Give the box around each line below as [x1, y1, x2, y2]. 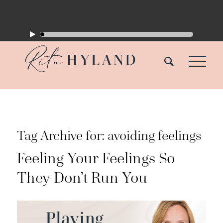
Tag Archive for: [16, 127, 108, 144]
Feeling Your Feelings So [16, 148, 175, 168]
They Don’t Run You [16, 168, 147, 188]
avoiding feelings [107, 127, 201, 144]
